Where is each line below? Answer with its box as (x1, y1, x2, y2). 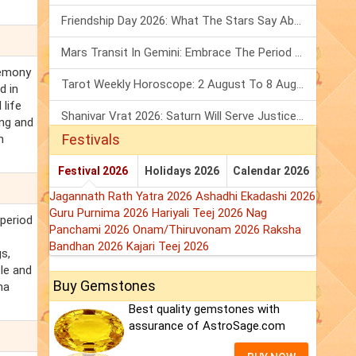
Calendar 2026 (233, 164, 310, 178)
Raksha (263, 222, 301, 238)
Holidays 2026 (145, 164, 220, 178)
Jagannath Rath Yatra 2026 (49, 189, 195, 204)
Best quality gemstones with (129, 302, 280, 317)
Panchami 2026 (49, 222, 133, 238)
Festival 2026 (58, 164, 129, 178)
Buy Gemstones (53, 277, 156, 295)
